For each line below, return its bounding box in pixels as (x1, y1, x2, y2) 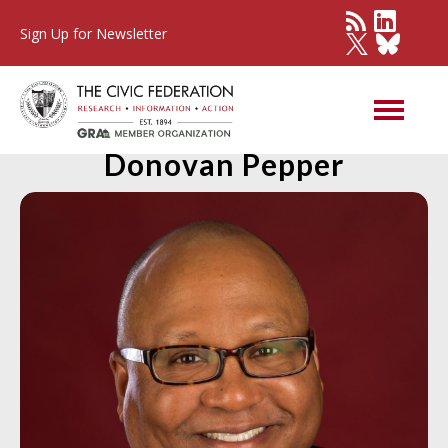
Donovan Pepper (104, 146, 344, 182)
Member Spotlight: (88, 110, 360, 146)
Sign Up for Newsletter (20, 24, 167, 43)
